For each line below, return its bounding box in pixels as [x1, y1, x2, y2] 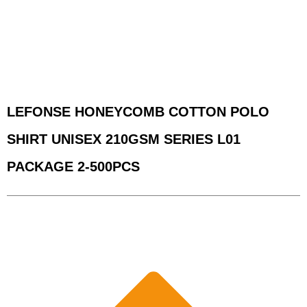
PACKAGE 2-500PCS [7, 158, 140, 174]
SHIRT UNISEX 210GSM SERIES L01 [7, 131, 241, 147]
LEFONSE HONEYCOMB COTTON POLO [7, 103, 269, 119]
